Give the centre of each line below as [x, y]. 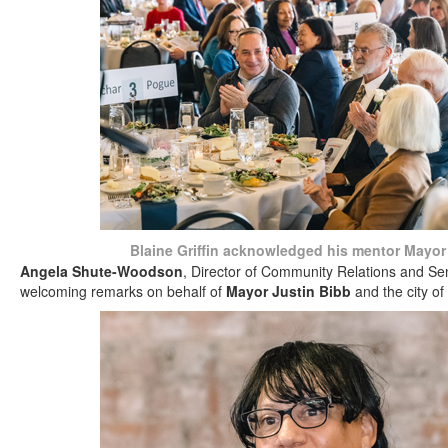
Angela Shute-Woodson [101, 270]
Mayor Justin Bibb [288, 290]
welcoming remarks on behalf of [123, 290]
